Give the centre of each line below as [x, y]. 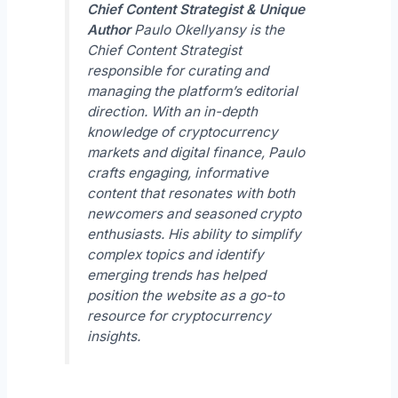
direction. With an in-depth [172, 112]
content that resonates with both [191, 194]
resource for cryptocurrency [179, 316]
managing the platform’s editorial [192, 92]
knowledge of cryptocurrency [182, 132]
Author [108, 30]
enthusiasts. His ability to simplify [194, 235]
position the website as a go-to [185, 296]
